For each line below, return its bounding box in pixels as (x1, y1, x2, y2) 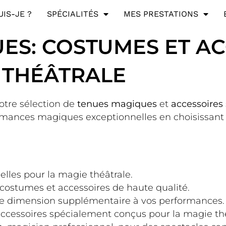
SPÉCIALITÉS (46, 9, 98, 19)
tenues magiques (77, 98, 157, 109)
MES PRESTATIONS (123, 9, 198, 19)
